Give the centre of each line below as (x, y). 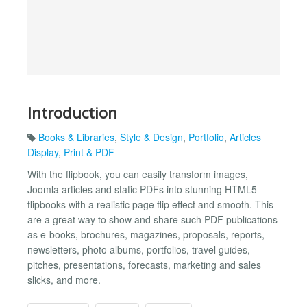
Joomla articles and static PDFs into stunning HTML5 (142, 189)
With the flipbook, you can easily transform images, (138, 174)
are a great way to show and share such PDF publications (152, 220)
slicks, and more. (64, 280)
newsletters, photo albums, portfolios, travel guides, (139, 250)
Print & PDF (89, 152)
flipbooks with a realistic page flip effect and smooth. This (150, 205)
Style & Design (151, 137)
